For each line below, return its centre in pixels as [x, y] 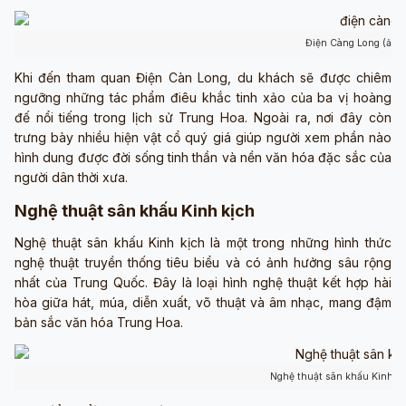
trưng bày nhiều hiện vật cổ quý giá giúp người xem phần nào [203, 138]
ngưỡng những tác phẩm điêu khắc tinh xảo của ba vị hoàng [203, 98]
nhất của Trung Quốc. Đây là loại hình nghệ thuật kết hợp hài [203, 283]
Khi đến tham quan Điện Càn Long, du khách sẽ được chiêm [203, 78]
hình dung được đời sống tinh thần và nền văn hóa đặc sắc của [203, 158]
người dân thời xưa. [71, 178]
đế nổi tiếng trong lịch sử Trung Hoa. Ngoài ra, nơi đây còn [203, 118]
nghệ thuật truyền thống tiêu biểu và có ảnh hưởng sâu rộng [203, 263]
